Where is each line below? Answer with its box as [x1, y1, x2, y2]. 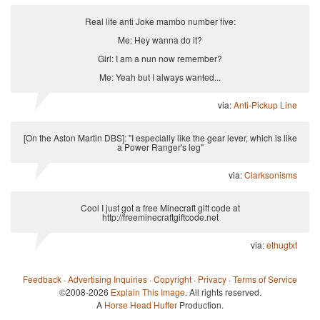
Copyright [154, 272, 191, 285]
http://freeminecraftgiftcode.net [101, 210, 219, 223]
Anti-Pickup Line [234, 98, 297, 111]
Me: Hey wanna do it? [118, 33, 202, 46]
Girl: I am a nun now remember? [98, 51, 222, 64]
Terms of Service [233, 272, 297, 285]
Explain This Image [110, 285, 185, 298]
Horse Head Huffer [104, 298, 177, 311]
